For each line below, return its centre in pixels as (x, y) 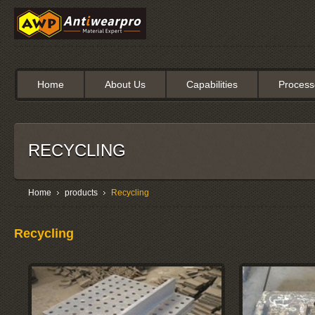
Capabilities (212, 84)
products (81, 193)
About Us (125, 84)
